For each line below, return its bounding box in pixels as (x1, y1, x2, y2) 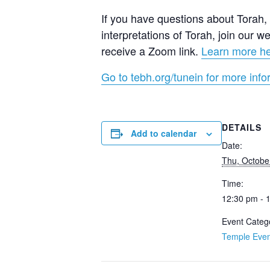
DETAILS (222, 121, 262, 133)
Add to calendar (131, 127, 196, 139)
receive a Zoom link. (101, 43, 201, 58)
